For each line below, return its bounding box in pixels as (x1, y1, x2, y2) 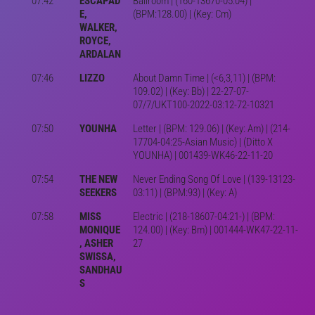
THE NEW (79, 172, 117, 186)
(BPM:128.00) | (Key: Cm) (132, 7, 231, 20)
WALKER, (79, 20, 117, 34)
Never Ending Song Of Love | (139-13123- (132, 172, 295, 186)
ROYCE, (79, 34, 111, 47)
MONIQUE (79, 223, 120, 236)
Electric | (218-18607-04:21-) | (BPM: (132, 210, 275, 223)
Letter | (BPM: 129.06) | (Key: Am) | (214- (132, 122, 290, 135)
